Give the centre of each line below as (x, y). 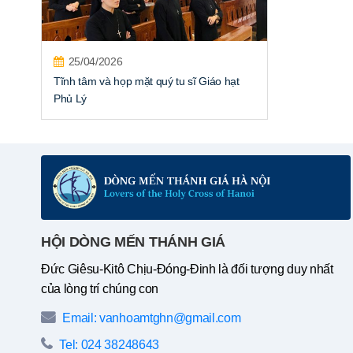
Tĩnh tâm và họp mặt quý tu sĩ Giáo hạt (147, 81)
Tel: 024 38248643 (108, 344)
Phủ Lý (71, 98)
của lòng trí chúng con (100, 288)
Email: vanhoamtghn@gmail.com (150, 318)
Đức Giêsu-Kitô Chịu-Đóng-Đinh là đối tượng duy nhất (187, 269)
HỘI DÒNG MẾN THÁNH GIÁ (133, 242)
